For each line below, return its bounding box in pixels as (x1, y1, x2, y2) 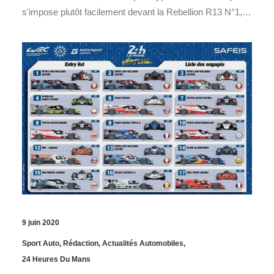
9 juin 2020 (22, 218, 59, 228)
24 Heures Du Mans (22, 255, 91, 264)
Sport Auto (22, 239, 59, 248)
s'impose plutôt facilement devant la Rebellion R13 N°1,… (22, 6, 251, 17)
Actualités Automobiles (102, 239, 183, 248)
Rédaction (63, 239, 98, 248)
